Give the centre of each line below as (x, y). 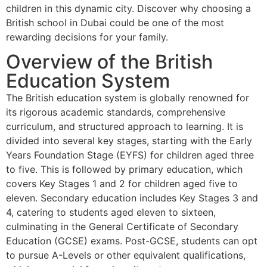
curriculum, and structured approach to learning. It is (125, 126)
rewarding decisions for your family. (87, 37)
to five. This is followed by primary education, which (124, 169)
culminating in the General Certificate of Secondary (122, 226)
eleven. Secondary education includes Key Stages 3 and (132, 198)
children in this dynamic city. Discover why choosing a (128, 8)
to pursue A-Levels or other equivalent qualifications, (126, 255)
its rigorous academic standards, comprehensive (116, 112)
